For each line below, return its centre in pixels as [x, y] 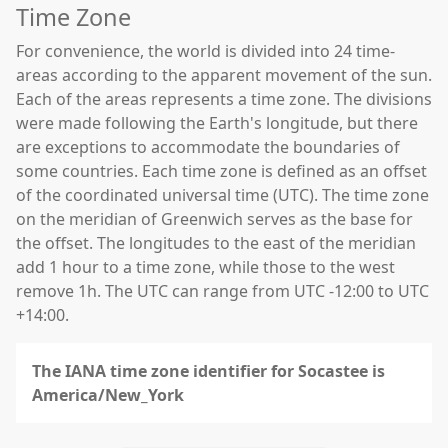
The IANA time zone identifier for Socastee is [208, 371]
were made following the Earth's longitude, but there [217, 123]
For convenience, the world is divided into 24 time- [205, 51]
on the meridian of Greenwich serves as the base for [214, 219]
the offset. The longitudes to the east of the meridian [216, 243]
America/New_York [108, 395]
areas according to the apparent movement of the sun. [224, 75]
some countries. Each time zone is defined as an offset [221, 171]
